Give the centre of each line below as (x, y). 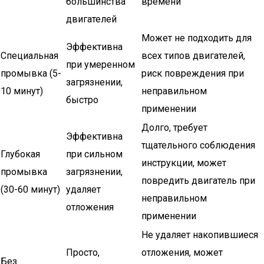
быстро (82, 100)
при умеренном (100, 65)
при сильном (94, 154)
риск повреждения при (193, 73)
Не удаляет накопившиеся (200, 235)
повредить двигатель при (198, 181)
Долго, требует (174, 128)
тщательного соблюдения (198, 145)
